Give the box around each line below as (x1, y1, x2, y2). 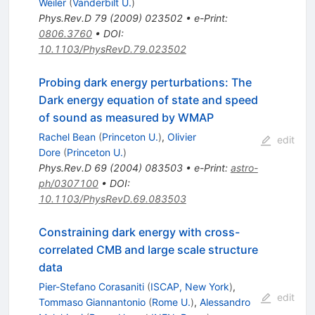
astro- (230, 161, 258, 174)
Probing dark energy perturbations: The (38, 75, 252, 89)
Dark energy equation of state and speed (38, 92, 258, 107)
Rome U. (151, 295, 191, 308)
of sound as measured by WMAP (38, 110, 214, 124)
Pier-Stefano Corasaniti (38, 280, 144, 292)
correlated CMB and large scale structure (38, 242, 258, 257)
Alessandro (199, 295, 250, 308)
